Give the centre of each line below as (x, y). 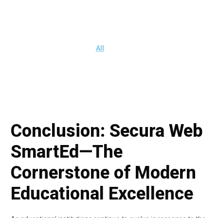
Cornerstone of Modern (103, 173)
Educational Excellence (102, 194)
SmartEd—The (67, 152)
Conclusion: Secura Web (107, 131)
